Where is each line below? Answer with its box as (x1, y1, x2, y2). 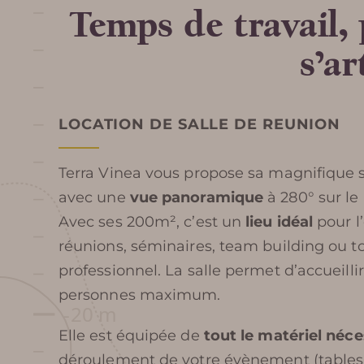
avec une (58, 188, 130, 206)
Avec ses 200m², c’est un (58, 213, 246, 231)
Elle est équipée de (58, 327, 204, 344)
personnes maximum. (58, 286, 221, 304)
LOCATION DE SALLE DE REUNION (58, 115, 341, 133)
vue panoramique (129, 188, 264, 206)
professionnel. (58, 262, 166, 279)
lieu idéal (245, 213, 314, 231)
